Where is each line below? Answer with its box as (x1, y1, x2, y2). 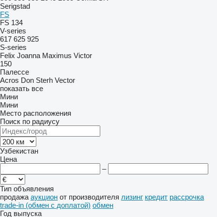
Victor (74, 51, 92, 60)
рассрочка (170, 193, 204, 201)
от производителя (60, 193, 119, 201)
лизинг (121, 193, 143, 201)
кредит (145, 193, 168, 201)
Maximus (42, 51, 72, 60)
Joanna (17, 51, 40, 60)
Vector (55, 76, 75, 84)
